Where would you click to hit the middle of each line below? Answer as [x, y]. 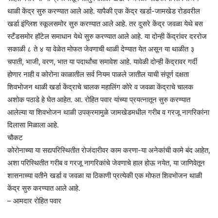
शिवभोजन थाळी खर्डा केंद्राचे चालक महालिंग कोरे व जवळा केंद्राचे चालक [100, 87]
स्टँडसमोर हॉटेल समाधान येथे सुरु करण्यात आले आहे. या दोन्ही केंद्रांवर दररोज [107, 36]
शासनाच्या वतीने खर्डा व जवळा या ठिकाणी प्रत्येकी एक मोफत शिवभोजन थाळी [105, 176]
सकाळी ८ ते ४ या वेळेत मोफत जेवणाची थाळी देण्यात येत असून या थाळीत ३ [101, 49]
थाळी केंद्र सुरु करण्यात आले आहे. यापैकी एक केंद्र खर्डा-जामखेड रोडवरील [104, 11]
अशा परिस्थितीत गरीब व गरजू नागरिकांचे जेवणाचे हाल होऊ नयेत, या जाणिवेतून [106, 163]
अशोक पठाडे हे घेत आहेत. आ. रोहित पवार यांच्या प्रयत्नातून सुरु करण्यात [99, 100]
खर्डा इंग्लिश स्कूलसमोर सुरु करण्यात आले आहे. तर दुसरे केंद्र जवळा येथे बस [105, 24]
